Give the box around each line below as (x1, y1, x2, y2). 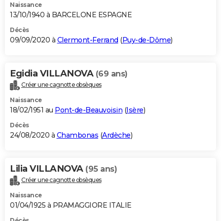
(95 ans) (85, 164, 117, 174)
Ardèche (102, 130, 131, 140)
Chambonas (56, 130, 98, 140)
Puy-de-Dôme (122, 36, 171, 45)
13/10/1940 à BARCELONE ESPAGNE (10, 10, 132, 20)
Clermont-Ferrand (57, 36, 118, 45)
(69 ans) (95, 69, 128, 79)
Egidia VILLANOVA (10, 68, 96, 79)
